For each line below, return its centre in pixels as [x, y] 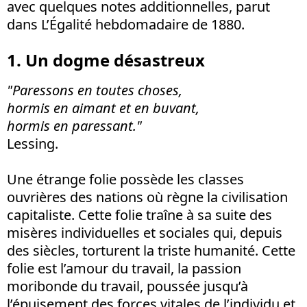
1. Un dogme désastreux [106, 60]
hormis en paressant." [74, 126]
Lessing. [33, 144]
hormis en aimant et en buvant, [103, 108]
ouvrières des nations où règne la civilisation [147, 197]
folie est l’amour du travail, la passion [124, 268]
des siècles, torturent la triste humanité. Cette [151, 250]
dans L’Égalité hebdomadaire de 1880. [126, 24]
